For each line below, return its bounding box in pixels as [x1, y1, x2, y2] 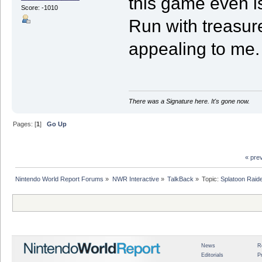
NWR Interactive [112, 175, 159, 183]
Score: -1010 [20, 4, 58, 12]
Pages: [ [13, 120, 37, 128]
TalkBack [167, 175, 194, 183]
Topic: [202, 175, 221, 183]
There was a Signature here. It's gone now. [128, 98, 250, 105]
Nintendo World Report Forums [15, 175, 104, 183]
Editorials [201, 251, 223, 258]
